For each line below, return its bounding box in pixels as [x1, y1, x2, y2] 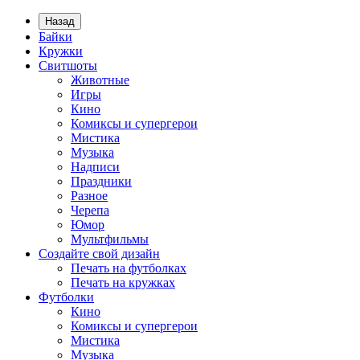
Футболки [39, 290, 94, 304]
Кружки [39, 44, 83, 58]
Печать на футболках [71, 261, 186, 275]
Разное [71, 189, 108, 202]
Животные [71, 73, 129, 87]
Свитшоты [39, 59, 97, 72]
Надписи [71, 160, 120, 174]
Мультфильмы [71, 232, 149, 246]
